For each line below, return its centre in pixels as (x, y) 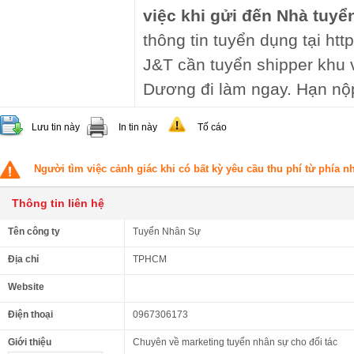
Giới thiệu (30, 342)
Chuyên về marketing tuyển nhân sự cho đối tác (235, 342)
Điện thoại (30, 314)
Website (26, 287)
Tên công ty (34, 232)
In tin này (138, 127)
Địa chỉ (23, 259)
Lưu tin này (56, 127)
